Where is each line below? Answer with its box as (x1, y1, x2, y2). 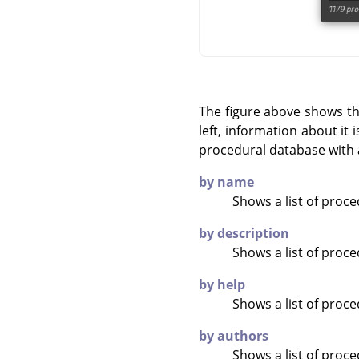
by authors (199, 326, 268, 345)
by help (199, 275, 245, 293)
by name (199, 172, 254, 191)
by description (199, 224, 289, 242)
